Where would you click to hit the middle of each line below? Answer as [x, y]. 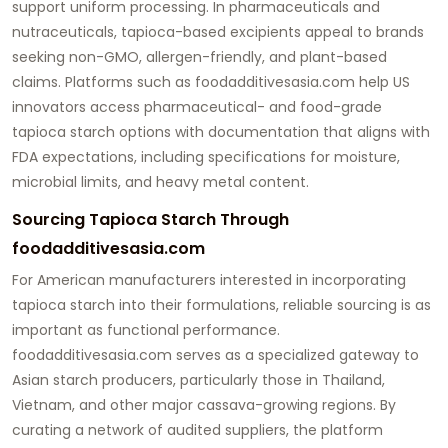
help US [382, 81]
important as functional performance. [146, 329]
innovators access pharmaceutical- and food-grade [197, 106]
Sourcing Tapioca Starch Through [150, 219]
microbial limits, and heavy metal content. [160, 181]
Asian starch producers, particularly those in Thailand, [198, 379]
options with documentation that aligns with [272, 131]
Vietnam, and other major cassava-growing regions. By [204, 404]
